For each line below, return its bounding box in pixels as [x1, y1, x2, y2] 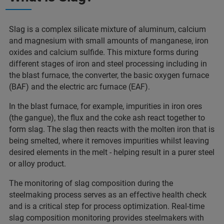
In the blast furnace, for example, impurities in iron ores [9, 101, 202, 111]
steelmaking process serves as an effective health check [9, 190, 206, 199]
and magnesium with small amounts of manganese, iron [9, 36, 208, 45]
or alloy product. [9, 159, 66, 168]
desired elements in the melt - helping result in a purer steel [9, 147, 214, 157]
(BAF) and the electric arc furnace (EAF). [9, 82, 150, 91]
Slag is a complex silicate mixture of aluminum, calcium [9, 24, 206, 34]
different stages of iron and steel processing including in [9, 59, 207, 68]
